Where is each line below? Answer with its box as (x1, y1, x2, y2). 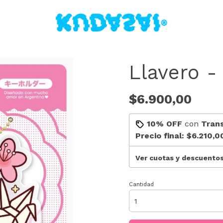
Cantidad (129, 181, 154, 188)
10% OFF (147, 119, 182, 128)
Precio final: (135, 131, 187, 140)
